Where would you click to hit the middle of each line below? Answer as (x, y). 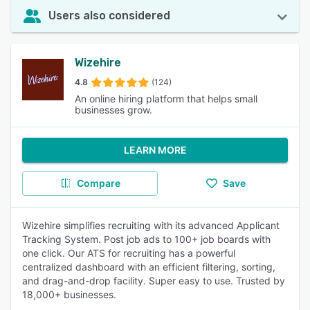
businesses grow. (113, 110)
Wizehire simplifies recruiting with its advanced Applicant (151, 225)
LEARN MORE (155, 150)
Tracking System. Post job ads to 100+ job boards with (146, 239)
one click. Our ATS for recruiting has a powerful (129, 253)
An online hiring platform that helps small (166, 99)
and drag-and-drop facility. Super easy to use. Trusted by (154, 281)
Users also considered (109, 16)
